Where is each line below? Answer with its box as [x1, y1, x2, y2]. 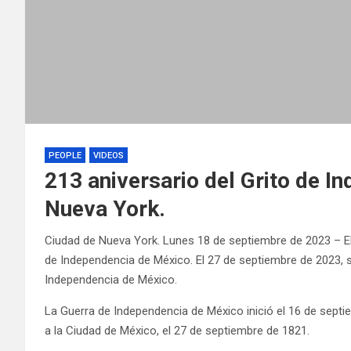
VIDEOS [93, 150, 124, 161]
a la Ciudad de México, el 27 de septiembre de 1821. [45, 323, 309, 338]
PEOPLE [49, 150, 81, 161]
